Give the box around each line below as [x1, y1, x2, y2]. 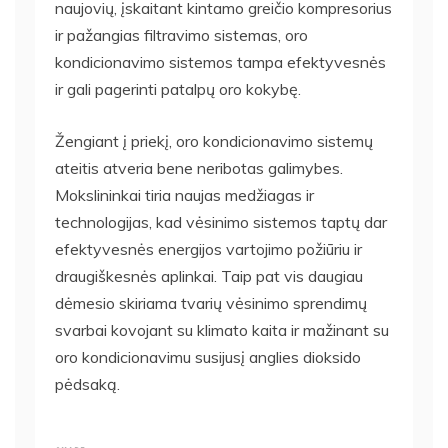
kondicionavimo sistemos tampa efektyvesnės [55, 52, 386, 73]
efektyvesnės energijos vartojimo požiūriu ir [55, 239, 362, 260]
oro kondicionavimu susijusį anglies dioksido [55, 347, 361, 368]
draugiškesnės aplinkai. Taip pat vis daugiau [55, 266, 363, 287]
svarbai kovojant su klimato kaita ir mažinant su [55, 320, 389, 341]
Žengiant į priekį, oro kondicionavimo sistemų [55, 131, 373, 152]
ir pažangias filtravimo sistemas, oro [55, 25, 308, 46]
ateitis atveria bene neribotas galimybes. [55, 158, 343, 179]
